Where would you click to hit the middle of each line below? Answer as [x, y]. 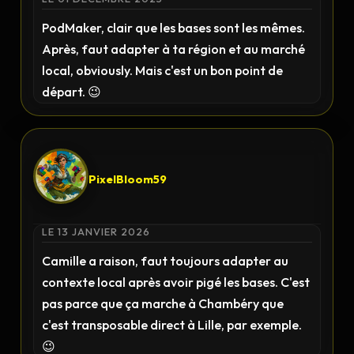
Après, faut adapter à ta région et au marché [174, 49]
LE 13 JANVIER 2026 [96, 232]
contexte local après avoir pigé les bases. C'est [176, 282]
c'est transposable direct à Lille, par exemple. [172, 325]
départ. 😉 [72, 92]
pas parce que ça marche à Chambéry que [163, 303]
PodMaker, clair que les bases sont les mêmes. [174, 28]
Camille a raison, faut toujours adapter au [166, 261]
